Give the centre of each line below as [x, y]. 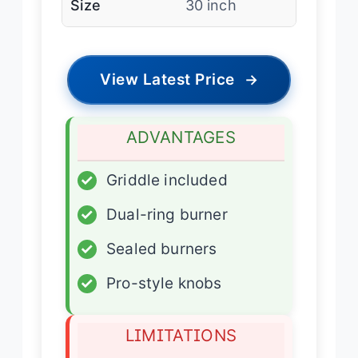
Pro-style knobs [164, 283]
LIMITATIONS [181, 335]
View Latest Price [167, 79]
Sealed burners [162, 249]
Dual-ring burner [167, 214]
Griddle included [167, 180]
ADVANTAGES [181, 137]
